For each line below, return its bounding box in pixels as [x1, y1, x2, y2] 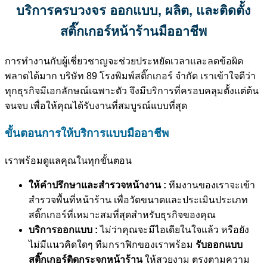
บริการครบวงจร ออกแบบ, [16, 3, 165, 18]
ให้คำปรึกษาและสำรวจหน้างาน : [29, 179, 166, 190]
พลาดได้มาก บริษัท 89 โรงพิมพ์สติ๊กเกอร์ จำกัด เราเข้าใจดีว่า [5, 71, 256, 82]
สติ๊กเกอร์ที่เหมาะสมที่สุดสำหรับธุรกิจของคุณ [29, 209, 216, 220]
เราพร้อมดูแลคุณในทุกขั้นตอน [5, 155, 132, 166]
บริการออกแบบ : [29, 224, 98, 235]
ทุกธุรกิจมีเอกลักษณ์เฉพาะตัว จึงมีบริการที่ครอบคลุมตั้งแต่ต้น [5, 86, 259, 97]
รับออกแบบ [195, 239, 243, 250]
